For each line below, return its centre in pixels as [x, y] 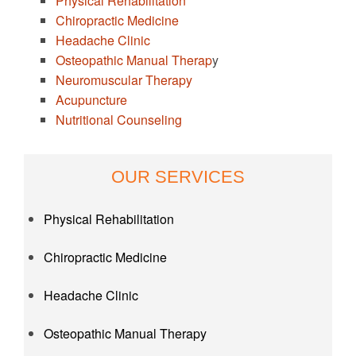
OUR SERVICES [178, 177]
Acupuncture [91, 100]
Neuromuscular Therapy [124, 80]
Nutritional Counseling [119, 120]
